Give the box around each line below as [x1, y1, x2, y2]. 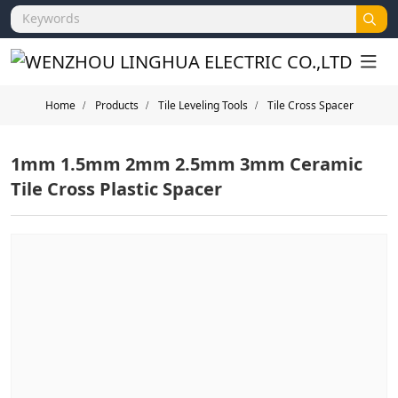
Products [94, 98, 139, 113]
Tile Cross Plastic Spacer [11, 177, 222, 201]
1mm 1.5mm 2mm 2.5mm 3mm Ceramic [11, 152, 362, 176]
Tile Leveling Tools [157, 98, 248, 113]
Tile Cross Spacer [267, 98, 354, 113]
